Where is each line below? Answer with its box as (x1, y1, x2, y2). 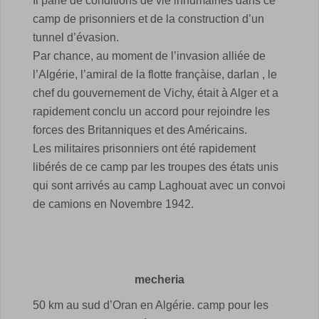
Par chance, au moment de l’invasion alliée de (33, 49, 266, 62)
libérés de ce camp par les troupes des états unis (33, 160, 278, 173)
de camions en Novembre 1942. (33, 197, 194, 210)
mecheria (135, 273, 184, 286)
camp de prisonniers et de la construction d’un (33, 12, 264, 25)
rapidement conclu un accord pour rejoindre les (33, 105, 270, 117)
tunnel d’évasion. (33, 31, 119, 43)
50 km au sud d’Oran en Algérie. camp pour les (33, 298, 268, 311)
